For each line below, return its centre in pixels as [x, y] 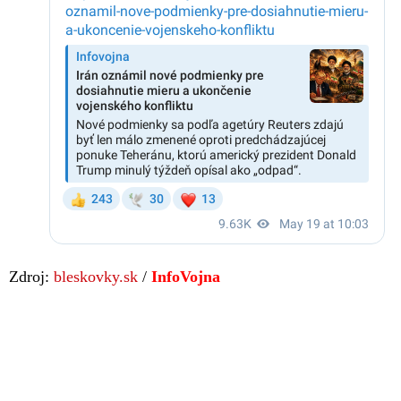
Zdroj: [31, 276]
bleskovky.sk [96, 276]
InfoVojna [186, 276]
